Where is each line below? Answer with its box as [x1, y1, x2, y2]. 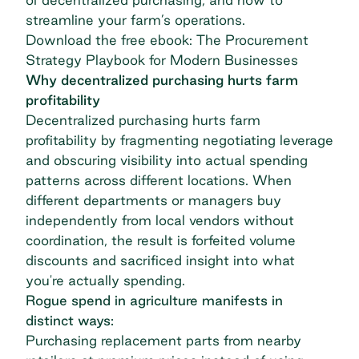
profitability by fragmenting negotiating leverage [26, 131, 333, 147]
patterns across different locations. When [26, 171, 292, 188]
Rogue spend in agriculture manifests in [26, 292, 283, 308]
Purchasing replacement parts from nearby [26, 332, 301, 348]
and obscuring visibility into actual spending [26, 151, 308, 167]
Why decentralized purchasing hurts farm [26, 71, 298, 87]
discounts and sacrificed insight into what [26, 252, 295, 268]
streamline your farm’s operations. [26, 11, 245, 27]
